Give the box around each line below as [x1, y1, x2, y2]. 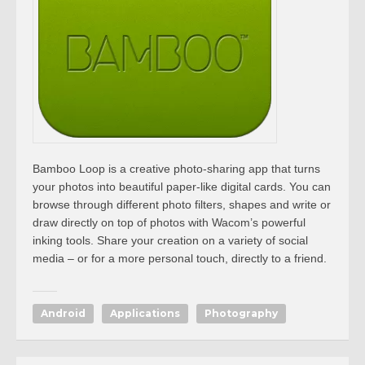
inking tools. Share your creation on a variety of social [33, 234, 308, 247]
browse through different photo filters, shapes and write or [33, 198, 331, 211]
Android [41, 307, 86, 319]
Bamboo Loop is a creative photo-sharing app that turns [33, 162, 320, 175]
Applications [110, 307, 180, 319]
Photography [204, 307, 278, 319]
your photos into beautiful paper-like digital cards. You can [33, 180, 331, 193]
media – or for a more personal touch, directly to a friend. [33, 252, 327, 265]
